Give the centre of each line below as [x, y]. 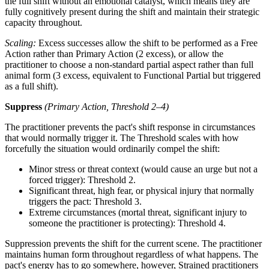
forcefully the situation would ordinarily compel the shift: [112, 149]
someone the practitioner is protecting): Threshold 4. [127, 223]
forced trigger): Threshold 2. [82, 180]
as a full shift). [32, 86]
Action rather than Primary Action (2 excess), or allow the [114, 54]
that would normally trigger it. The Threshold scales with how [122, 138]
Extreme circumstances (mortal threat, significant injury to [138, 213]
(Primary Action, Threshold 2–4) [107, 107]
